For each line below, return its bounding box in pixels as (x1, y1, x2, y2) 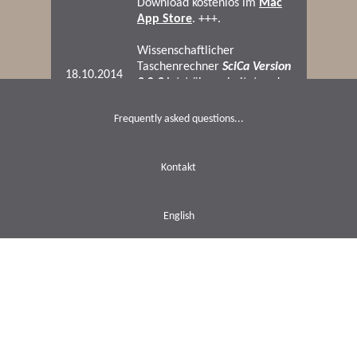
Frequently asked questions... (113, 113, 244, 125)
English (163, 210, 194, 222)
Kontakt (161, 162, 196, 174)
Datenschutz (150, 307, 207, 319)
